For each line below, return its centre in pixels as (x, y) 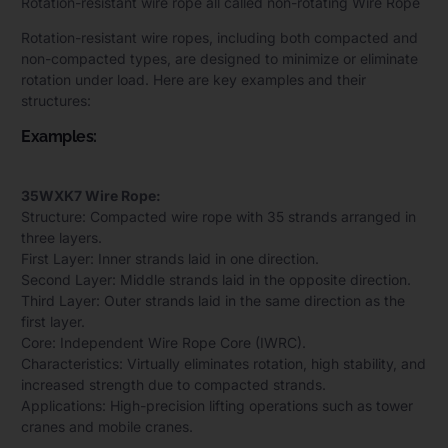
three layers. (61, 237)
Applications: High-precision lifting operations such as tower (217, 405)
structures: (56, 101)
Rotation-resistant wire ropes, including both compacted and (219, 38)
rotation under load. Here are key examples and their (193, 80)
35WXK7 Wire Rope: (91, 195)
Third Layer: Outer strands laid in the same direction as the (213, 300)
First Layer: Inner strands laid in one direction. (170, 258)
